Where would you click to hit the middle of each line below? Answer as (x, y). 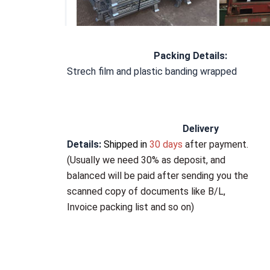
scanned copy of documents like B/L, (146, 192)
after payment (216, 145)
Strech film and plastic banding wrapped (152, 72)
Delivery (201, 129)
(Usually (85, 160)
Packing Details (190, 56)
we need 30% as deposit (155, 160)
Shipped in (126, 145)
